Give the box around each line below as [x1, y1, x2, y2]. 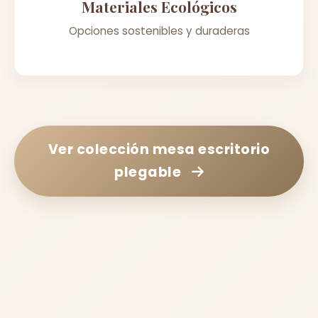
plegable [114, 162, 181, 182]
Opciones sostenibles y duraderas [68, 23, 250, 38]
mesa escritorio [152, 139, 270, 159]
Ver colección [48, 139, 153, 159]
